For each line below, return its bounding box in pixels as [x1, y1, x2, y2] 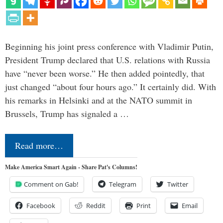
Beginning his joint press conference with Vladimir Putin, [5, 40, 214, 52]
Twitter [167, 179, 188, 189]
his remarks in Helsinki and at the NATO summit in [5, 94, 192, 106]
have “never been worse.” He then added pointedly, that [5, 67, 205, 79]
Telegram [109, 179, 136, 189]
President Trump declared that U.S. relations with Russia [5, 53, 210, 66]
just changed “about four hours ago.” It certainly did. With [5, 80, 216, 93]
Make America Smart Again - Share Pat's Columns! [5, 162, 137, 171]
